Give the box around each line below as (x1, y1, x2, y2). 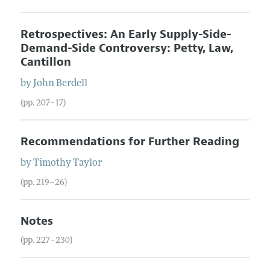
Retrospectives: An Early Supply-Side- (20, 27, 231, 42)
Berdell (55, 78, 87, 89)
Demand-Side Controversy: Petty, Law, (20, 40, 233, 55)
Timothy (33, 158, 71, 168)
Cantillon (20, 54, 71, 69)
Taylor (72, 158, 102, 168)
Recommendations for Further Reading (20, 134, 239, 149)
